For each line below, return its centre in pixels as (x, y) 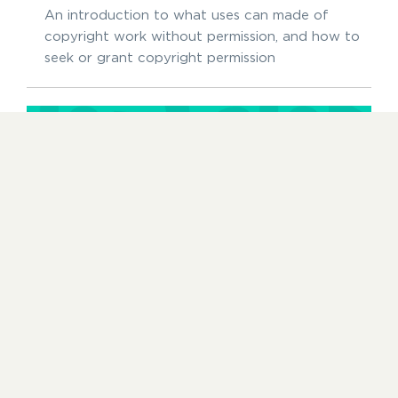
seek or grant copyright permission (160, 58)
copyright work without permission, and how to (202, 36)
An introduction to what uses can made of (187, 15)
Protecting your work (131, 362)
